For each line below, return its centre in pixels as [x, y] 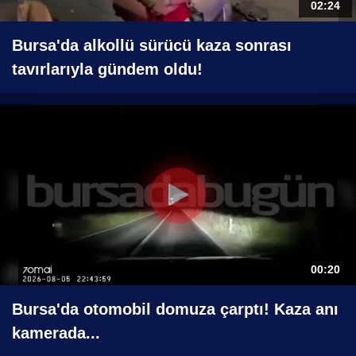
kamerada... [56, 333]
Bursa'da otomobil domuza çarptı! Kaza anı [175, 310]
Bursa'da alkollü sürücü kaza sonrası [152, 46]
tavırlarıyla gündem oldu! [107, 70]
